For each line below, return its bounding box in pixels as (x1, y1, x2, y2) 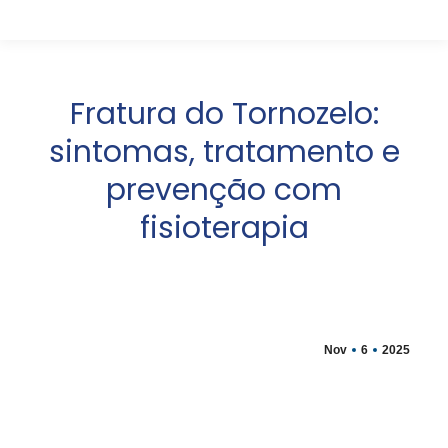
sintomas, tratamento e (48, 131, 400, 173)
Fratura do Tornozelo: (69, 93, 379, 135)
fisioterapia (139, 207, 309, 249)
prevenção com (106, 169, 342, 211)
